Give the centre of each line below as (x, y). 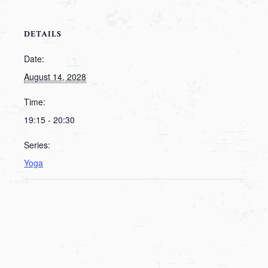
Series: (37, 145)
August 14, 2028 (55, 77)
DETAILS (43, 34)
